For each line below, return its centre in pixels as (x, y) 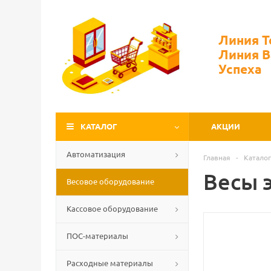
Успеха (240, 69)
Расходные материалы (110, 263)
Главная (217, 157)
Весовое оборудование (110, 181)
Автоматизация (96, 154)
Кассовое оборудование (112, 208)
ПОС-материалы (97, 236)
